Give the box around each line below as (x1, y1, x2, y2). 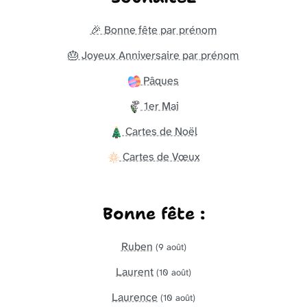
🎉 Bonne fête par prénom (90, 22, 217, 37)
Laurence (112, 289, 158, 304)
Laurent (116, 264, 153, 279)
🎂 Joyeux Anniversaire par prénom (68, 47, 239, 62)
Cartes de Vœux (119, 149, 200, 164)
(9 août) (155, 241, 186, 253)
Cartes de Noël (122, 123, 197, 138)
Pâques (140, 73, 179, 88)
